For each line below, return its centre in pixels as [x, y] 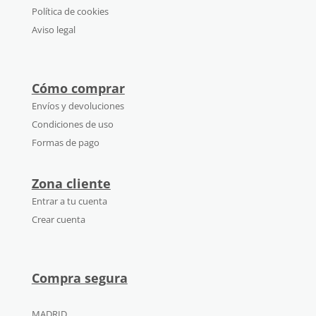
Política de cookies [70, 12]
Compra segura [79, 278]
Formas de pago [65, 143]
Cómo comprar [78, 89]
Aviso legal [53, 30]
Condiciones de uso [72, 124]
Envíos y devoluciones [78, 106]
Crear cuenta [58, 219]
